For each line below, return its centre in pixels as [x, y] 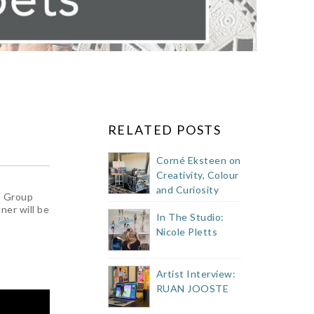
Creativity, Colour [197, 175]
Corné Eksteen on [198, 160]
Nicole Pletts [187, 232]
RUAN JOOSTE [192, 288]
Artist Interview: [196, 274]
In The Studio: [190, 217]
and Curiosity [187, 190]
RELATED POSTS [165, 130]
